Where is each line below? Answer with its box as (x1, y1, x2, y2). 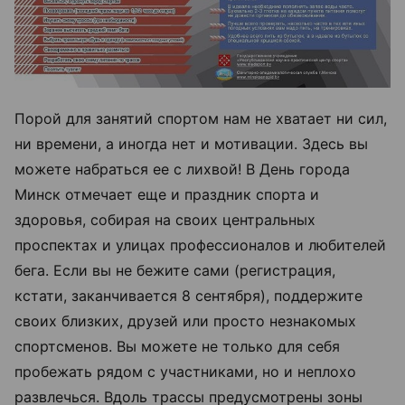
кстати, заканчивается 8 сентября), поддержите (14, 286, 363, 305)
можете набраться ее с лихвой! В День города (14, 159, 350, 178)
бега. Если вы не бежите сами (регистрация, (14, 260, 335, 279)
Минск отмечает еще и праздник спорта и (14, 184, 319, 203)
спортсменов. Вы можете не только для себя (14, 336, 340, 355)
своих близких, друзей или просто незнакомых (14, 311, 356, 330)
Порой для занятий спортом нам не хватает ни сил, (14, 108, 387, 127)
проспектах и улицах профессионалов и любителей (14, 235, 386, 254)
